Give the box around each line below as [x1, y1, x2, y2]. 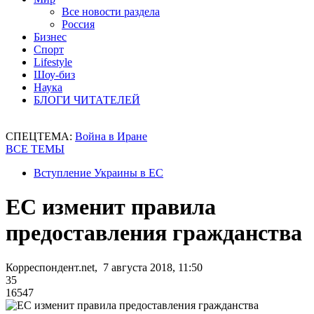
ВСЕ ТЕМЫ [6, 143, 64, 155]
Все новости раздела [62, 6, 160, 18]
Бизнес [34, 31, 67, 43]
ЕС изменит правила [6, 194, 216, 220]
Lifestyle [34, 56, 72, 68]
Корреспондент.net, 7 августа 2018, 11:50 [6, 261, 203, 273]
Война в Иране [75, 130, 147, 142]
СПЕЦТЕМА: [6, 130, 75, 142]
